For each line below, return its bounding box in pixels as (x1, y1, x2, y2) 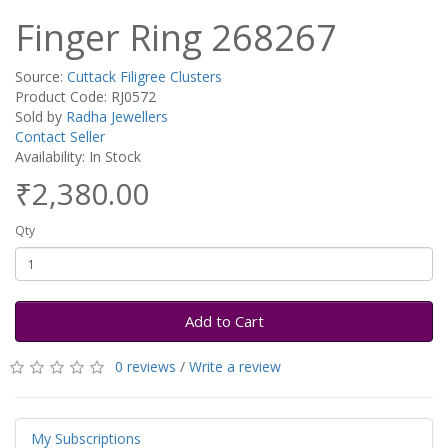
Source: (15, 67, 67, 86)
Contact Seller (15, 127, 105, 146)
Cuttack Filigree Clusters (67, 67, 222, 86)
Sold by (15, 107, 66, 126)
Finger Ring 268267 (15, 13, 337, 62)
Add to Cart (184, 311, 264, 331)
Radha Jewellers (66, 107, 168, 126)
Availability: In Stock (15, 147, 141, 166)
